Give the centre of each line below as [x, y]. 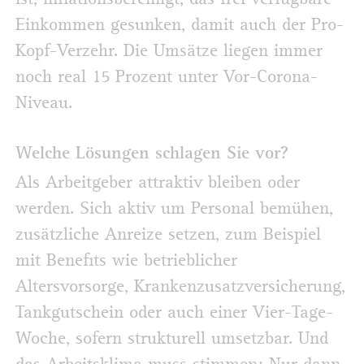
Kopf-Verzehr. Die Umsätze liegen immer [169, 52]
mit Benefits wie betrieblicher [126, 260]
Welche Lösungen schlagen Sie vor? [152, 156]
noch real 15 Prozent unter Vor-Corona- [167, 78]
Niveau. [44, 104]
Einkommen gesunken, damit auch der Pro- [180, 26]
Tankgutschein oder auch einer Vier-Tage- [174, 312]
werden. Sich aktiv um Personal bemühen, [174, 208]
